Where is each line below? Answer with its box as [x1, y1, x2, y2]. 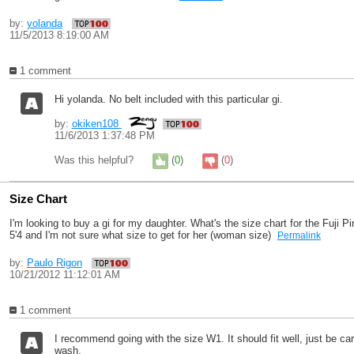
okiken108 [71, 118, 122, 130]
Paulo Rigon [26, 257, 82, 269]
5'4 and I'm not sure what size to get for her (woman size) [9, 229, 277, 241]
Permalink [277, 230, 321, 241]
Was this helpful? [54, 154, 137, 167]
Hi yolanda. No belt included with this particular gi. [54, 93, 283, 105]
